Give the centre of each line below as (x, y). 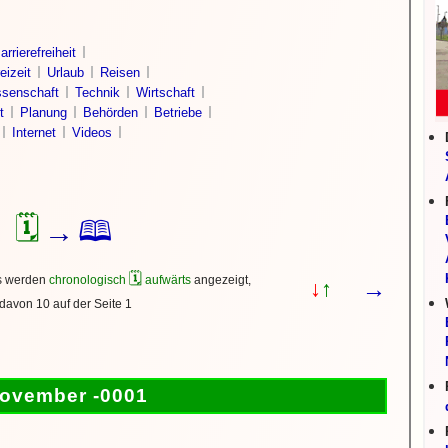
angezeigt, (220, 280)
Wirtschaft (165, 92)
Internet (34, 132)
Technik (97, 92)
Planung (43, 112)
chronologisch (88, 280)
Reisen (120, 72)
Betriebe (178, 112)
